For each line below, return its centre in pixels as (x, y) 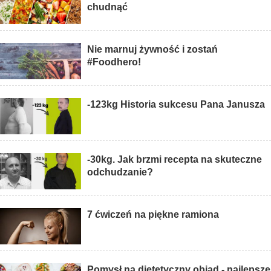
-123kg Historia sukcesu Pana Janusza (176, 105)
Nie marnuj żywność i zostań (153, 50)
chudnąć (108, 7)
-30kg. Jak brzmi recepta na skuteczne (175, 160)
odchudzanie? (120, 172)
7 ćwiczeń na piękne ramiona (153, 215)
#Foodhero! (114, 62)
